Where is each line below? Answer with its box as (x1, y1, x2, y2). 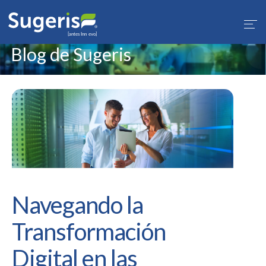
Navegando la (12, 190, 143, 219)
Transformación (12, 217, 166, 246)
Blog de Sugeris (11, 43, 131, 65)
